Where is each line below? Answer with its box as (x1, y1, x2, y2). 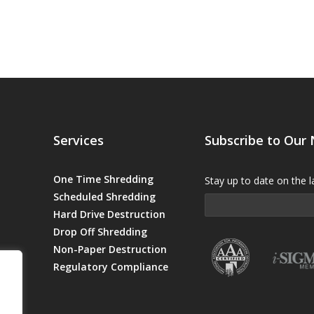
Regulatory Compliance (53, 259, 168, 273)
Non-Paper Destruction (53, 242, 167, 256)
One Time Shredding (53, 172, 153, 186)
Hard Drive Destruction (53, 207, 165, 221)
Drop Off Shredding (53, 224, 147, 238)
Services (53, 131, 104, 149)
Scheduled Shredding (53, 189, 156, 203)
